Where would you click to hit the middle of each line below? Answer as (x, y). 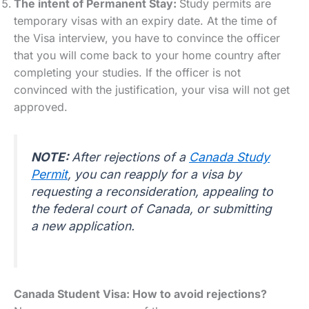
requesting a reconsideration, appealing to (152, 191)
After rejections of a (130, 157)
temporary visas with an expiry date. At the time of (146, 21)
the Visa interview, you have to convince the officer (147, 38)
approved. (41, 107)
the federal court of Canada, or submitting (151, 208)
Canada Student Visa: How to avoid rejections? (140, 294)
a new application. (83, 226)
